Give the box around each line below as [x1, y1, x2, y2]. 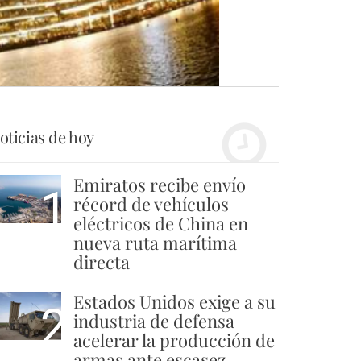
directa [73, 250, 130, 275]
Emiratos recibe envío [73, 172, 246, 197]
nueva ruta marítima [73, 230, 237, 255]
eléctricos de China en [73, 211, 248, 236]
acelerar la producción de [73, 328, 275, 353]
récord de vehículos [73, 192, 229, 217]
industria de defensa [73, 309, 234, 334]
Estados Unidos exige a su [73, 289, 276, 314]
